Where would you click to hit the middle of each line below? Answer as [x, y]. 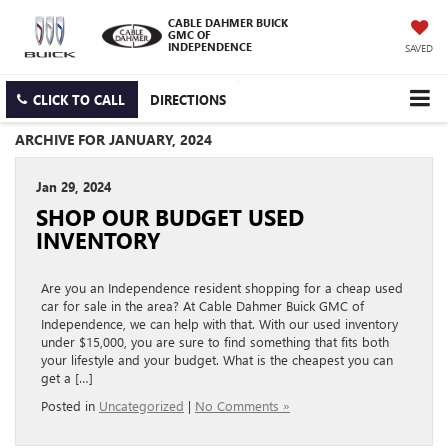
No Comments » [242, 406]
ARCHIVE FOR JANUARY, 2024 [113, 140]
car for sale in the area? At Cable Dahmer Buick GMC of [202, 306]
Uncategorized [141, 406]
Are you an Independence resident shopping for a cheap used [222, 288]
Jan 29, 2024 [73, 187]
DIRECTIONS [188, 100]
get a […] [67, 378]
